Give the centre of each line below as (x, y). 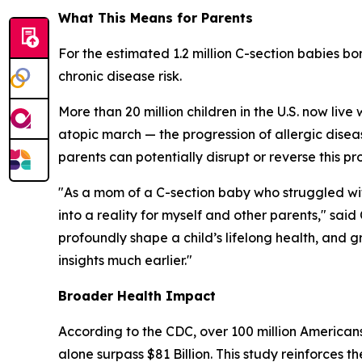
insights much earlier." (125, 261)
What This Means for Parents (156, 18)
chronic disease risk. (120, 76)
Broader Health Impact (137, 296)
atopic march (100, 135)
